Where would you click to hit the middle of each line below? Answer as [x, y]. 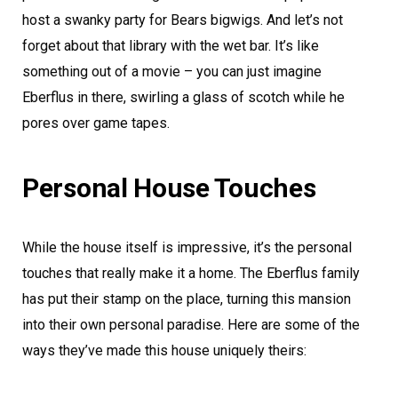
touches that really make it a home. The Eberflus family [191, 273]
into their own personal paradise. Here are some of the [191, 324]
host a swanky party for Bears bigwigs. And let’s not [183, 20]
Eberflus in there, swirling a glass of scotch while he [183, 97]
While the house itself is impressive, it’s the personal [187, 247]
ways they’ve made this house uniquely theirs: [164, 350]
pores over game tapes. [96, 123]
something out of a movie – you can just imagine [172, 71]
